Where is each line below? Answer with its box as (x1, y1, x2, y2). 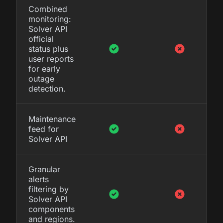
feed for (28, 123, 59, 134)
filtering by (28, 184, 69, 194)
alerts (28, 174, 49, 184)
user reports (28, 53, 74, 64)
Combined (28, 3, 67, 14)
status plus (28, 43, 68, 54)
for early (28, 63, 60, 74)
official (28, 33, 54, 44)
